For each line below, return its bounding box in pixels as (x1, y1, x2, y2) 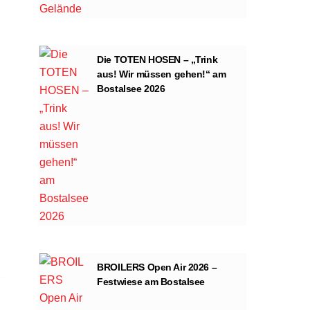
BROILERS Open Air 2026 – (97, 261, 217, 273)
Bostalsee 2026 (97, 82, 165, 94)
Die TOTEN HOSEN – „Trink (97, 53, 218, 65)
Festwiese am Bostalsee (97, 275, 206, 287)
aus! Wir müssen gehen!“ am (97, 68, 226, 80)
